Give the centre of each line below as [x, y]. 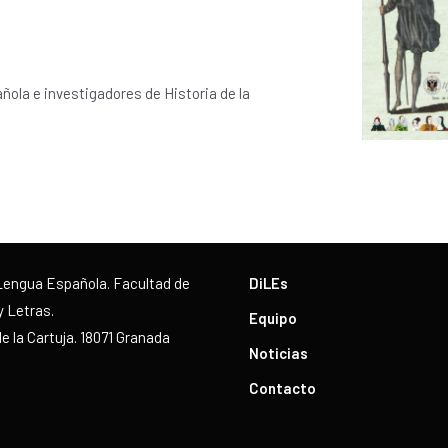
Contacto [282, 387]
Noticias [278, 352]
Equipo [273, 317]
